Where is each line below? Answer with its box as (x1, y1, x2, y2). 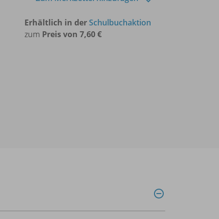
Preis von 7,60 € (42, 28, 102, 40)
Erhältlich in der (24, 17, 89, 28)
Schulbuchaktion (89, 17, 151, 28)
